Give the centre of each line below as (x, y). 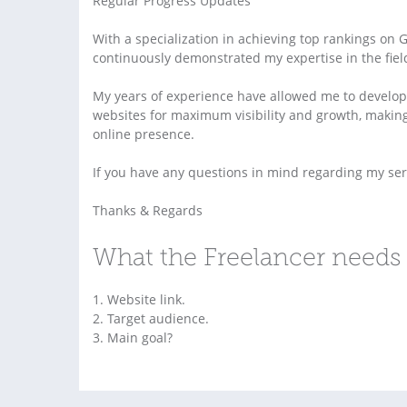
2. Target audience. (151, 318)
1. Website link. (139, 299)
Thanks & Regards (148, 210)
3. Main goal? (133, 337)
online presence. (144, 134)
